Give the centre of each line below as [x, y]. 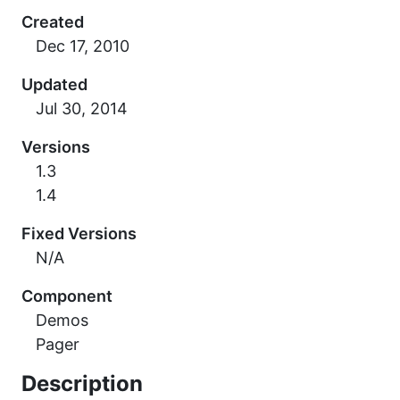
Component [67, 296]
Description [82, 383]
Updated [54, 84]
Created [53, 22]
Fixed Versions [79, 233]
